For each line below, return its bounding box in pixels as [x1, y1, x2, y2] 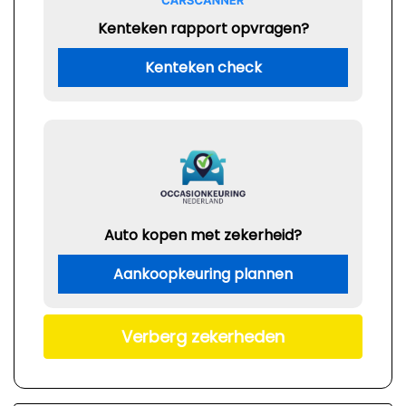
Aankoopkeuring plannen [113, 264, 293, 285]
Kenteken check [144, 57, 262, 78]
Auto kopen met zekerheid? [104, 225, 302, 246]
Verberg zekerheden [121, 325, 285, 349]
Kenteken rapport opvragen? [97, 18, 309, 39]
